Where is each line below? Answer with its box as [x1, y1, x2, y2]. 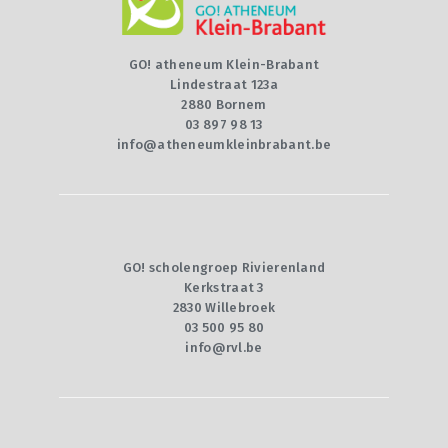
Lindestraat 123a [170, 76, 278, 92]
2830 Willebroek [172, 299, 276, 315]
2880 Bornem [181, 96, 267, 112]
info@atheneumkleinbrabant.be [116, 136, 332, 152]
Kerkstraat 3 [184, 279, 264, 295]
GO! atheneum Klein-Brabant [128, 56, 320, 72]
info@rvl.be [185, 339, 263, 355]
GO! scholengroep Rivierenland [122, 259, 326, 275]
